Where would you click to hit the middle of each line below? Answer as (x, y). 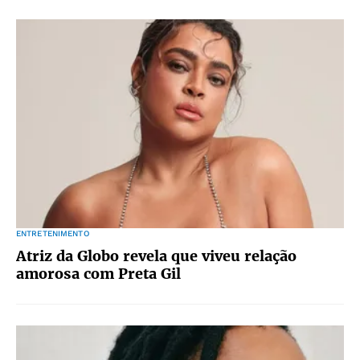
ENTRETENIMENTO (53, 233)
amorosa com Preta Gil (98, 274)
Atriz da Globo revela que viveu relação (156, 256)
